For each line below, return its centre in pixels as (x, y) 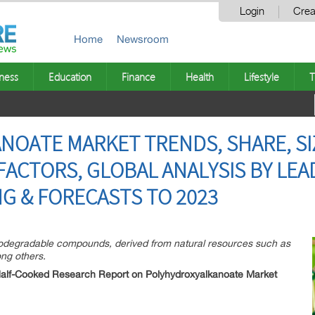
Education (70, 77)
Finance (139, 77)
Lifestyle (262, 77)
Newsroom (143, 39)
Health (200, 77)
